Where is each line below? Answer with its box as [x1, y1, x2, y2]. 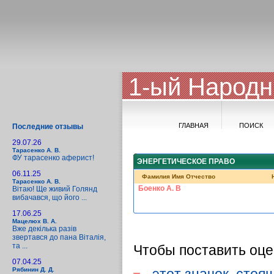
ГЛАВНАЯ [178, 122, 209, 129]
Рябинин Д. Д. [12, 266, 54, 273]
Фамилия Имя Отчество [142, 173, 215, 180]
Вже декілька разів [12, 224, 76, 233]
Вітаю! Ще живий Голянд [12, 185, 97, 193]
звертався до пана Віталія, [12, 233, 106, 242]
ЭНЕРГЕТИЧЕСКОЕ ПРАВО [137, 157, 235, 166]
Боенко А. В [138, 184, 181, 193]
